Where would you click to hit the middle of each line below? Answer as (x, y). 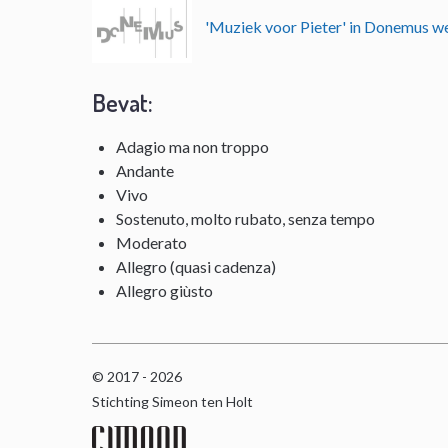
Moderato (152, 242)
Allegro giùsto (165, 290)
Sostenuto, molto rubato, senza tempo (246, 218)
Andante (145, 170)
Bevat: (123, 102)
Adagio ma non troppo (193, 146)
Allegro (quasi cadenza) (196, 266)
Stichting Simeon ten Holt (172, 401)
